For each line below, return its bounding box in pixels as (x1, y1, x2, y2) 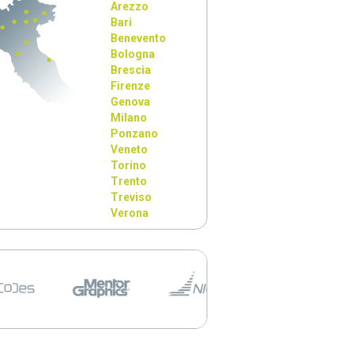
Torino (110, 159, 147, 172)
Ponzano (110, 127, 159, 140)
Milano (110, 111, 148, 124)
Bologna (110, 48, 156, 60)
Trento (110, 175, 148, 188)
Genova (110, 95, 151, 108)
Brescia (110, 64, 152, 76)
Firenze (110, 79, 151, 92)
